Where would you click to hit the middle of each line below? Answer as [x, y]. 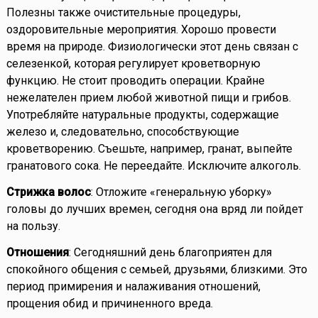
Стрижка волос [48, 192]
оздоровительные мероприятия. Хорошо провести [141, 30]
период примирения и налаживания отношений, [133, 287]
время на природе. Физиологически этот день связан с [152, 47]
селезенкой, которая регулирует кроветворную [133, 64]
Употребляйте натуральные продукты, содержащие [142, 115]
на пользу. [33, 226]
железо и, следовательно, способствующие [122, 132]
